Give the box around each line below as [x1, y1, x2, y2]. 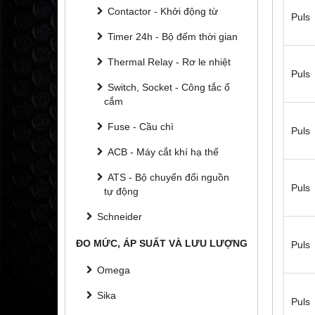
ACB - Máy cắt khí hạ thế [108, 146, 219, 157]
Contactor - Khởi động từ [108, 5, 218, 17]
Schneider [97, 210, 142, 222]
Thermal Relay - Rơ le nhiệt [108, 56, 231, 67]
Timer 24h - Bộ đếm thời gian [108, 30, 238, 42]
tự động [104, 185, 139, 197]
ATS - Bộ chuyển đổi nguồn [108, 171, 229, 183]
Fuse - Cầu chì [108, 120, 174, 132]
